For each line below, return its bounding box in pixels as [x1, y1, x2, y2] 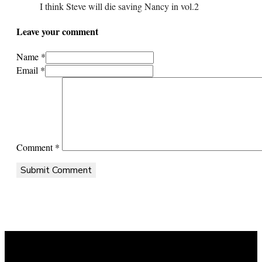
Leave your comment [16, 25, 98, 39]
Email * [16, 64, 45, 77]
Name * [16, 50, 46, 63]
